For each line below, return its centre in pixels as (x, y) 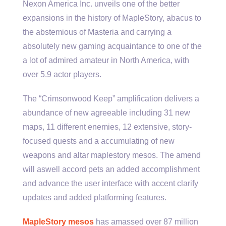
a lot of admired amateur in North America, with (106, 61)
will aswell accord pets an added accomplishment (111, 169)
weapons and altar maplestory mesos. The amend (112, 155)
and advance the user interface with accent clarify (110, 184)
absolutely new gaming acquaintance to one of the (112, 46)
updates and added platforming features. (95, 198)
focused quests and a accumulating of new (99, 141)
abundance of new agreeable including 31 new (106, 113)
